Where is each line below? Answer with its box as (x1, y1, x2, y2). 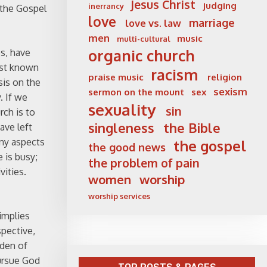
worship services (88, 191, 150, 201)
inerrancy (88, 1, 124, 11)
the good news (88, 141, 166, 154)
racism (150, 66, 198, 85)
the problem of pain (88, 156, 200, 171)
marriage (188, 16, 235, 30)
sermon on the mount (88, 86, 184, 98)
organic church (88, 46, 195, 66)
